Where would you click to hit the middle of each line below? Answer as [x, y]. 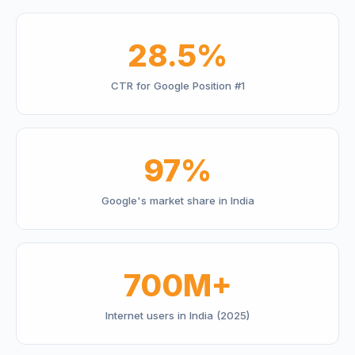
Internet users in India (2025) [177, 315]
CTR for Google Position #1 [177, 86]
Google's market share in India [177, 200]
